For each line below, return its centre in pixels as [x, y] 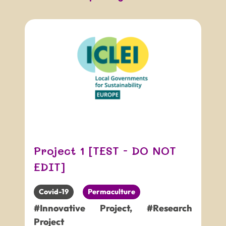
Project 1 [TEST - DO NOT [105, 151]
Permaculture [112, 192]
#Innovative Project [82, 208]
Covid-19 [54, 192]
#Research [169, 208]
